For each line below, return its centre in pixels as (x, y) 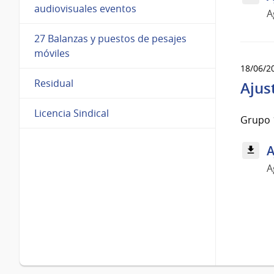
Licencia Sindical (72, 113)
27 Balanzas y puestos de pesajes (110, 38)
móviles (52, 53)
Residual (54, 83)
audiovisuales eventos (85, 8)
